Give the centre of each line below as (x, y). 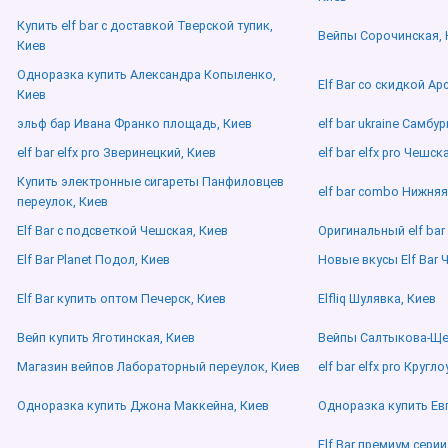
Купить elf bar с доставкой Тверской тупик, (145, 26)
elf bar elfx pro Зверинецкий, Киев (116, 153)
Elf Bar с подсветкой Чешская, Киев (122, 231)
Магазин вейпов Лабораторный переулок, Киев (158, 367)
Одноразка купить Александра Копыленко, (146, 75)
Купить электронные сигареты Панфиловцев (150, 182)
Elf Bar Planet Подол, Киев (93, 260)
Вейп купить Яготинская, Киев (106, 338)
